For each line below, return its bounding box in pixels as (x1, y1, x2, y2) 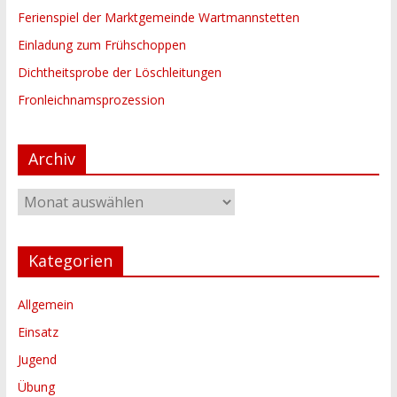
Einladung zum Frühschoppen (17, 36, 186, 53)
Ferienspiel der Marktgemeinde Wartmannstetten (17, 9, 300, 26)
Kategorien (27, 250, 113, 271)
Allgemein (17, 296, 74, 313)
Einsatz (17, 323, 58, 340)
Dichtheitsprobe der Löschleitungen (17, 64, 222, 81)
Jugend (17, 351, 57, 368)
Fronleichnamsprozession (17, 91, 165, 108)
